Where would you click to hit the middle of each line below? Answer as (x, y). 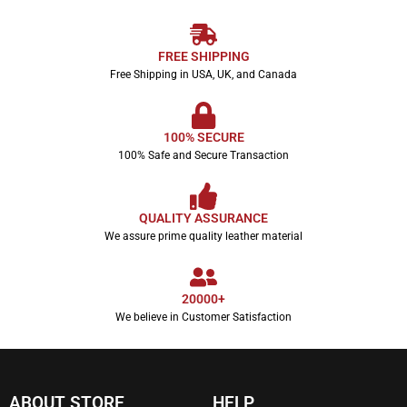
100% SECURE (203, 138)
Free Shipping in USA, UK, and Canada (203, 75)
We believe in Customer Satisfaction (203, 318)
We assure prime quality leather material (203, 237)
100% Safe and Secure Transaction (203, 156)
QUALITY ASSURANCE (203, 218)
